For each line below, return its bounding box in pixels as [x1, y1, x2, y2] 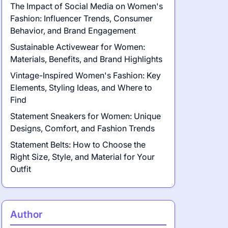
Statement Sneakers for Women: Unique [10, 111, 161, 121]
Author [10, 208, 42, 220]
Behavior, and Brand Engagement [10, 25, 136, 36]
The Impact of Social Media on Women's [10, 1, 163, 11]
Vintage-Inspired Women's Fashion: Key [10, 70, 161, 80]
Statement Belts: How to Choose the [10, 139, 146, 150]
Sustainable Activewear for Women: [10, 42, 145, 52]
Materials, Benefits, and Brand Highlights [10, 54, 162, 64]
